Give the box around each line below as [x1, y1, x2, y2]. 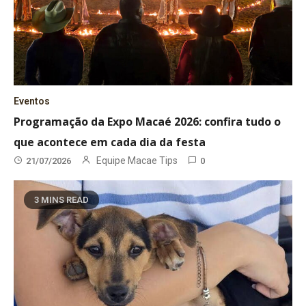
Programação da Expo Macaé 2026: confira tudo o [14, 114, 281, 130]
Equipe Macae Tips [96, 155, 178, 167]
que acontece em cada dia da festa [14, 135, 206, 150]
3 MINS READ [34, 195, 89, 206]
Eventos [14, 96, 51, 107]
